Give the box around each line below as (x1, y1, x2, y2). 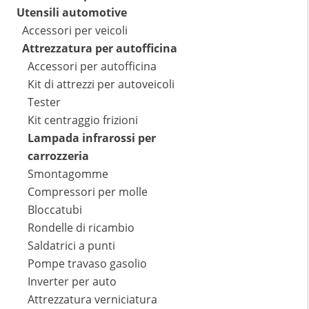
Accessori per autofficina (28, 59, 157, 74)
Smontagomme (28, 166, 108, 182)
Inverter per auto (28, 274, 117, 290)
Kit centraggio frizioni (28, 112, 138, 128)
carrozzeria (28, 148, 89, 164)
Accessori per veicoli (22, 23, 128, 39)
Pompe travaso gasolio (28, 256, 147, 272)
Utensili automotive (17, 5, 127, 21)
